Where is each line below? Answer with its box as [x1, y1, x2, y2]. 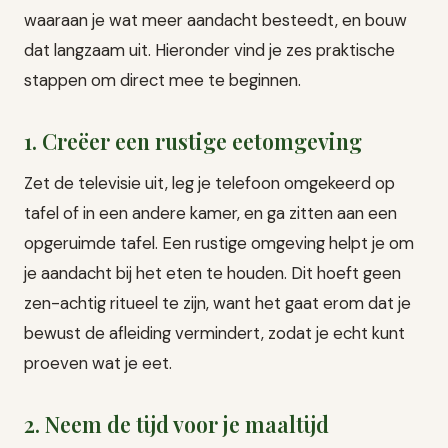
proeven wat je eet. [24, 351, 172, 374]
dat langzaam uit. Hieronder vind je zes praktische [24, 38, 395, 61]
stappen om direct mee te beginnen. [24, 68, 301, 91]
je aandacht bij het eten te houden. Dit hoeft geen [24, 261, 401, 284]
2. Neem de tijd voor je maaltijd [24, 409, 329, 438]
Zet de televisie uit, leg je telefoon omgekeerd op [24, 171, 395, 194]
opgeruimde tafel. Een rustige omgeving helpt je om [24, 231, 414, 254]
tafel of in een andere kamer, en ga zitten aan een [24, 201, 397, 224]
